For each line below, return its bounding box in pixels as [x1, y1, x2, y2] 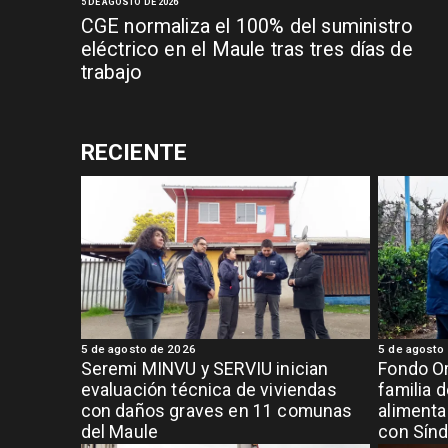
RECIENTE [80, 139, 188, 167]
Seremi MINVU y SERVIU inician [80, 359, 329, 380]
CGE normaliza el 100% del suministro [80, 14, 414, 38]
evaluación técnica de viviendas [80, 380, 337, 401]
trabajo [80, 60, 142, 84]
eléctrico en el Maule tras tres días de [80, 37, 413, 61]
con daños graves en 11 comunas [80, 401, 353, 422]
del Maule [80, 422, 159, 443]
